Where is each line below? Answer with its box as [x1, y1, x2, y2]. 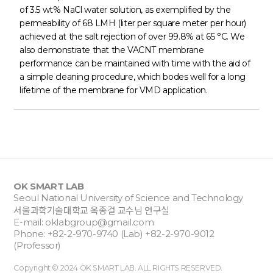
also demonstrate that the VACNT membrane [19, 44, 204, 55]
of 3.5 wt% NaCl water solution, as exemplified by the [19, 4, 231, 15]
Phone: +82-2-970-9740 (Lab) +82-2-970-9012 [13, 228, 214, 239]
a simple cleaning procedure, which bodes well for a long [19, 71, 246, 82]
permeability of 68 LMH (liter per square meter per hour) [19, 18, 247, 29]
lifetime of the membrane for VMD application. [19, 85, 208, 96]
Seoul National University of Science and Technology [13, 192, 243, 204]
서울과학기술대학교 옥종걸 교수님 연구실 [13, 205, 169, 216]
